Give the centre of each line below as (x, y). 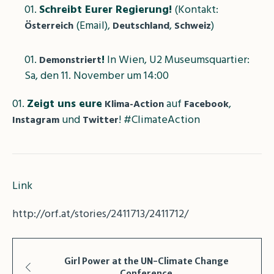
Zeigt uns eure (65, 105)
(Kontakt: (195, 10)
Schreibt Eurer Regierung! (106, 10)
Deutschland (141, 27)
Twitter (101, 121)
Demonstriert (70, 61)
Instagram (36, 121)
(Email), (93, 26)
